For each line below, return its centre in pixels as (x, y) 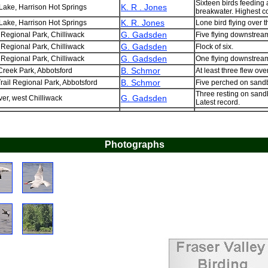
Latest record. (218, 102)
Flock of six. (214, 47)
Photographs (135, 144)
